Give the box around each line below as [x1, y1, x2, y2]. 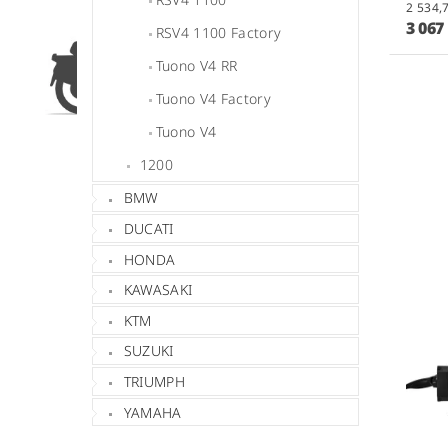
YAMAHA [123, 402, 182, 422]
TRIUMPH [123, 371, 186, 391]
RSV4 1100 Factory [155, 22, 282, 42]
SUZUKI [123, 341, 174, 361]
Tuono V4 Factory [155, 88, 271, 108]
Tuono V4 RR [155, 55, 238, 75]
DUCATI [123, 218, 174, 238]
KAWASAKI [123, 280, 193, 300]
